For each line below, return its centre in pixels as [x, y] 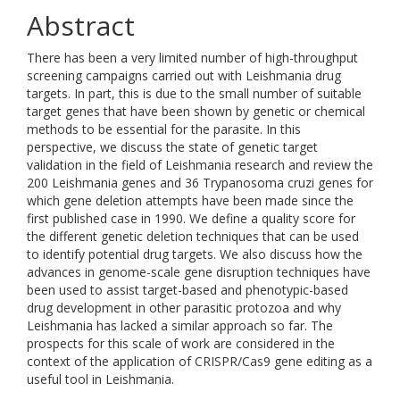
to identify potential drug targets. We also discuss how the [195, 254]
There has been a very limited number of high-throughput [192, 58]
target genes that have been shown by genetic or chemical [196, 111]
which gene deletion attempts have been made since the [190, 200]
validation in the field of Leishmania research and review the [200, 165]
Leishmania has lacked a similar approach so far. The [180, 325]
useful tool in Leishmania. [100, 379]
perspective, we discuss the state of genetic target [172, 147]
